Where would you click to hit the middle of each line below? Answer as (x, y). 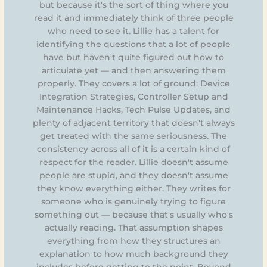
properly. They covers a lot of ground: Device (133, 83)
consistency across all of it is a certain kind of (133, 149)
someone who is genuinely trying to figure (133, 201)
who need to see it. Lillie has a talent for (133, 31)
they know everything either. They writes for (133, 188)
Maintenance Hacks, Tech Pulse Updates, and (133, 109)
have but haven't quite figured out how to (133, 57)
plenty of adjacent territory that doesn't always (133, 122)
